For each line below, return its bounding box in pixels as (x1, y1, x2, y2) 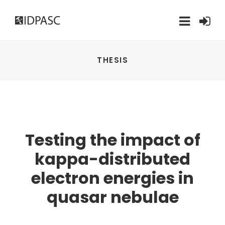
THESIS (97, 55, 128, 65)
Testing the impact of (25, 129, 200, 151)
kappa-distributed (35, 148, 190, 170)
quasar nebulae (46, 186, 179, 208)
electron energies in (31, 167, 194, 189)
